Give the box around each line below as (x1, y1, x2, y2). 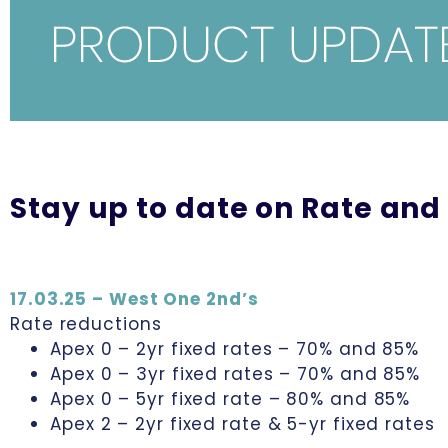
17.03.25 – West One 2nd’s (10, 287, 259, 311)
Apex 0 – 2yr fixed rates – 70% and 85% (50, 337, 420, 361)
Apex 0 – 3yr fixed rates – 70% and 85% (50, 362, 421, 386)
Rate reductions (10, 312, 162, 336)
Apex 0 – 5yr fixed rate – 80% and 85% (50, 387, 411, 411)
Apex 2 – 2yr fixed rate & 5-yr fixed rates (50, 412, 435, 436)
